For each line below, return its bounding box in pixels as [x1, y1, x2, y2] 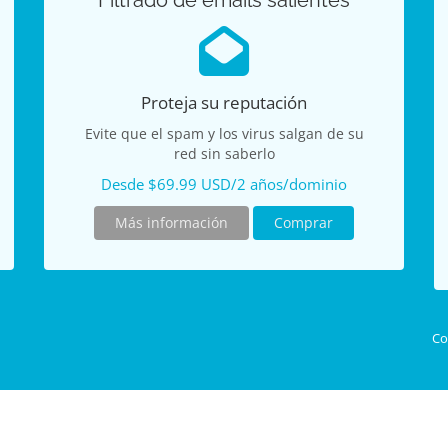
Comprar [274, 213, 333, 232]
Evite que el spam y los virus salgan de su [84, 124, 364, 143]
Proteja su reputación [141, 91, 307, 114]
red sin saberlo [173, 144, 275, 163]
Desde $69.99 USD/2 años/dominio [101, 174, 347, 195]
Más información [115, 213, 228, 232]
